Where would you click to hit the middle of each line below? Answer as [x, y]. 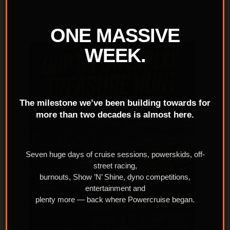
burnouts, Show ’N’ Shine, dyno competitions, [115, 177]
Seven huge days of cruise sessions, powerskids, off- [115, 155]
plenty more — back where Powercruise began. [115, 200]
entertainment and [115, 188]
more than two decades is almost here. [115, 114]
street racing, [115, 166]
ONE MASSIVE [115, 35]
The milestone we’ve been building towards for [115, 103]
